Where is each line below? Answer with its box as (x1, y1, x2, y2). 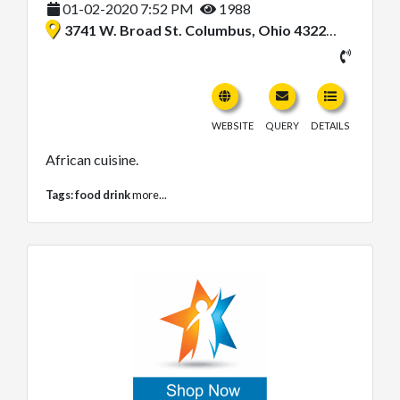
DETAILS (311, 119, 350, 131)
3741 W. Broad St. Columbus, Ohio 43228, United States (64, 21, 326, 38)
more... (132, 187, 167, 202)
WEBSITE (212, 119, 254, 131)
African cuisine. (46, 150, 138, 168)
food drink (75, 187, 130, 202)
